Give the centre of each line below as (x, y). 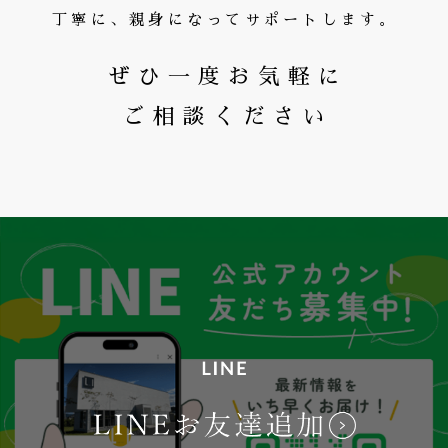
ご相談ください (228, 116)
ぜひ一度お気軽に (228, 76)
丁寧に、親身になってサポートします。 (225, 20)
